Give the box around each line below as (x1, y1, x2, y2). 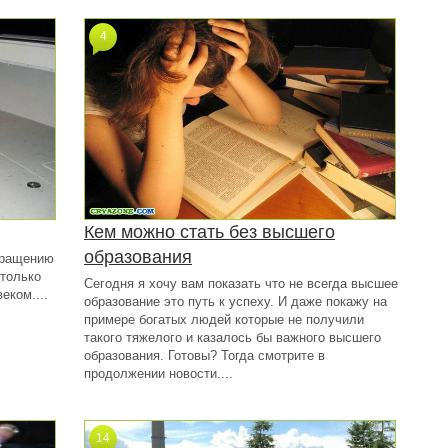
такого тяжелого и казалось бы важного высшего (84, 330, 381, 345)
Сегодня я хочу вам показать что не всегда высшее (84, 276, 398, 291)
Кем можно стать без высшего (84, 222, 335, 242)
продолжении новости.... (84, 366, 233, 381)
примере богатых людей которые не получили (84, 312, 364, 327)
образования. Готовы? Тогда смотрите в (84, 348, 325, 363)
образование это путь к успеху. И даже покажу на (84, 294, 387, 309)
